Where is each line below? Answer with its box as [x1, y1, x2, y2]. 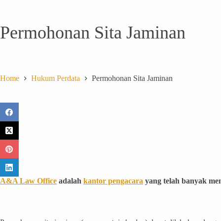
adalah [57, 177, 83, 185]
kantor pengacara [83, 177, 143, 185]
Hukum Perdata [31, 74, 80, 83]
